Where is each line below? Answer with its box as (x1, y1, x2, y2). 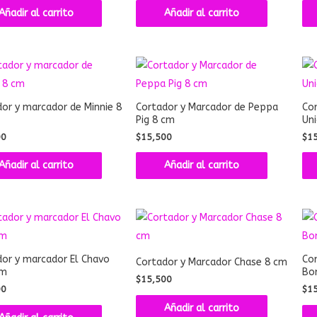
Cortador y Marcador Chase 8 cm (136, 256, 288, 269)
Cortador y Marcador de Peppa (136, 100, 279, 113)
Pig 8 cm (136, 113, 175, 126)
